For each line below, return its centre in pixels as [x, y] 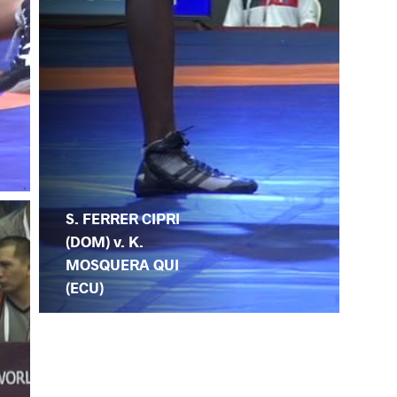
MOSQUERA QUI [123, 265]
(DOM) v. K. [105, 242]
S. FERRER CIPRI [123, 219]
